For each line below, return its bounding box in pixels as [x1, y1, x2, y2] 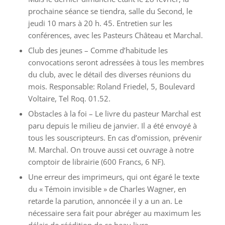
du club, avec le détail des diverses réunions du [28, 69, 191, 79]
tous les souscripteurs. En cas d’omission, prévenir [28, 133, 202, 143]
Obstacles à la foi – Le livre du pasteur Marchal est [28, 108, 201, 119]
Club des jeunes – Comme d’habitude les [28, 45, 168, 55]
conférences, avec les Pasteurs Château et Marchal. [28, 30, 203, 40]
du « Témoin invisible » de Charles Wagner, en [28, 184, 186, 194]
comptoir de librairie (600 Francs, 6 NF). [28, 157, 165, 167]
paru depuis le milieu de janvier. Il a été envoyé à [28, 121, 197, 131]
